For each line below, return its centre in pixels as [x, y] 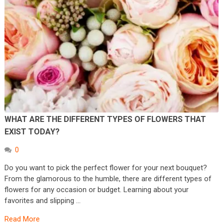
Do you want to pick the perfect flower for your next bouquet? [106, 168]
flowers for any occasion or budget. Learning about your [96, 190]
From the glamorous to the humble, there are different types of [108, 179]
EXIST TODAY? [32, 132]
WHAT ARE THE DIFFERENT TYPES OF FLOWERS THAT [105, 119]
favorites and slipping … [42, 201]
